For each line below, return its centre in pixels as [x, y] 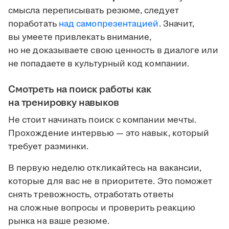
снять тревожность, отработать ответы [91, 195]
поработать [33, 24]
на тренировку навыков [64, 103]
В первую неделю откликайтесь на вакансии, [105, 168]
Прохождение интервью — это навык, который [109, 134]
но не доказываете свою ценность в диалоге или [113, 51]
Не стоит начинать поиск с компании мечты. [102, 120]
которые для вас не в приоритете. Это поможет [110, 182]
